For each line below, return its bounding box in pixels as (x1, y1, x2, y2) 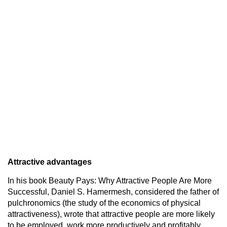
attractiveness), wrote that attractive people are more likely (8, 209, 215, 218)
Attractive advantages (8, 157, 92, 166)
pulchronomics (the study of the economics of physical (8, 198, 201, 207)
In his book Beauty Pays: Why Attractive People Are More (8, 176, 212, 185)
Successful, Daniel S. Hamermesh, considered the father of (8, 187, 219, 196)
